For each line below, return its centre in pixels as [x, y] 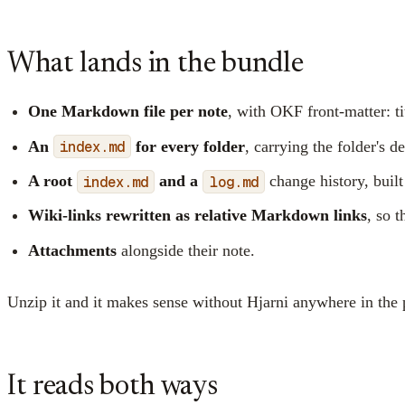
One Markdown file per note [128, 112]
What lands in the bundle [155, 64]
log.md [234, 182]
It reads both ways [113, 387]
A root [52, 181]
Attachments [72, 250]
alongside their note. [186, 250]
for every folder [188, 146]
